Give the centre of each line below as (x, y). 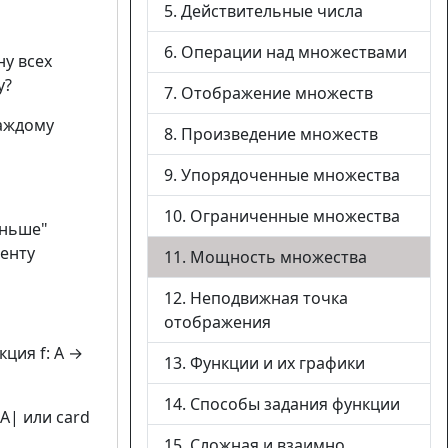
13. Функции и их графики (264, 363)
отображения (217, 322)
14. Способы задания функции (282, 404)
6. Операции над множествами (285, 52)
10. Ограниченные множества (282, 216)
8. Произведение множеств (271, 134)
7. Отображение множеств (268, 93)
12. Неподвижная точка (256, 298)
